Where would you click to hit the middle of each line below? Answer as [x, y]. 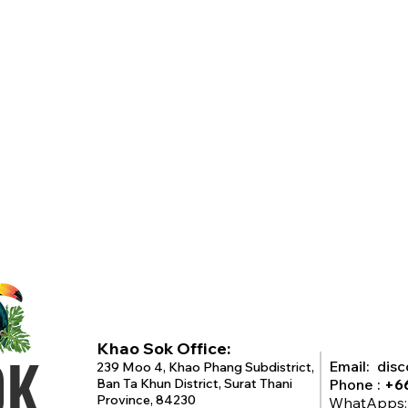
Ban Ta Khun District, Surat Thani [194, 383]
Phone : [357, 384]
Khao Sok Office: [163, 348]
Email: [353, 366]
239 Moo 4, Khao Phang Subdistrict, [205, 367]
